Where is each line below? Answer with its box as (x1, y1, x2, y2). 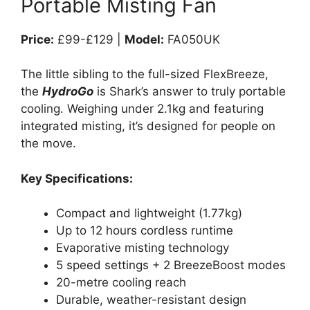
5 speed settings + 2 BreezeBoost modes (56, 258, 286, 272)
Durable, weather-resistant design (56, 293, 246, 307)
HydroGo (42, 84, 93, 98)
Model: (125, 32, 164, 46)
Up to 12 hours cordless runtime (56, 224, 233, 237)
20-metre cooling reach (56, 275, 186, 289)
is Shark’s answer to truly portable (93, 84, 286, 98)
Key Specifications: (21, 171, 133, 185)
